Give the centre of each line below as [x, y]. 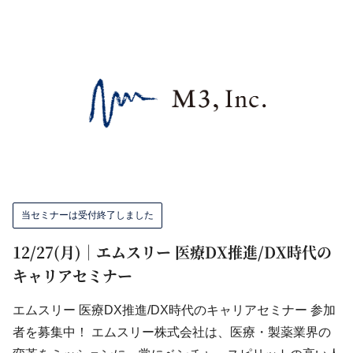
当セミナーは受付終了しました [87, 215]
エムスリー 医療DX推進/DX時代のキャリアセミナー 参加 [174, 310]
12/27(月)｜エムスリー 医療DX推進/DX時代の [172, 252]
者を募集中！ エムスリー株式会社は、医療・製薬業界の [172, 332]
